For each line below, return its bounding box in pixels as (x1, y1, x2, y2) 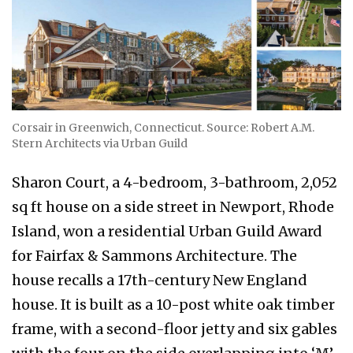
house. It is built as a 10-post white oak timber (12, 295, 335, 314)
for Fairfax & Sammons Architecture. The (12, 247, 297, 266)
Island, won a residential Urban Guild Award (12, 222, 322, 241)
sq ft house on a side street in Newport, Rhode (12, 198, 334, 217)
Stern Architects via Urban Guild (12, 136, 188, 151)
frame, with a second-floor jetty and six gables (12, 320, 337, 339)
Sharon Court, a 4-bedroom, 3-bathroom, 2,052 (12, 173, 337, 192)
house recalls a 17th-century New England (12, 271, 307, 290)
